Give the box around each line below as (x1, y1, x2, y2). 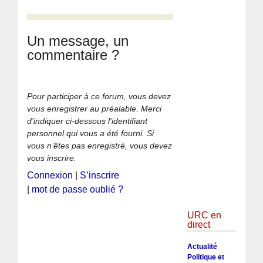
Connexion (27, 170, 73, 180)
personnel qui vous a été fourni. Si (27, 128, 154, 138)
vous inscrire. (27, 153, 77, 163)
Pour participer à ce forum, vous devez (27, 91, 171, 101)
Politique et (187, 253, 224, 262)
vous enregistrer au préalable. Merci (27, 103, 162, 113)
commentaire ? (27, 46, 120, 63)
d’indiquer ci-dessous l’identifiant (27, 116, 148, 126)
